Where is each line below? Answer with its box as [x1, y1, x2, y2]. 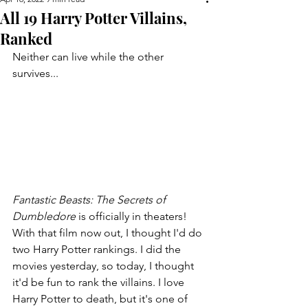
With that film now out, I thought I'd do [12, 225, 205, 239]
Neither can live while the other [12, 50, 166, 63]
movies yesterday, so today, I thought [12, 258, 197, 272]
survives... [12, 67, 58, 80]
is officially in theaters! [78, 209, 190, 223]
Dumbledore [12, 209, 78, 223]
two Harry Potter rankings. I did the [12, 242, 184, 256]
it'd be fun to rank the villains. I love [12, 275, 187, 289]
